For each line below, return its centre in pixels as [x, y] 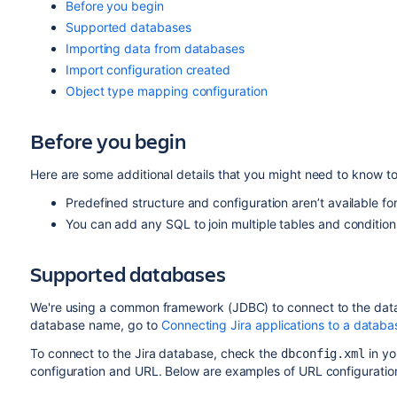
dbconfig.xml [323, 354]
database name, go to [95, 325]
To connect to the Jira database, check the [155, 353]
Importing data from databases [155, 48]
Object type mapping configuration [166, 91]
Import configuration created [148, 70]
